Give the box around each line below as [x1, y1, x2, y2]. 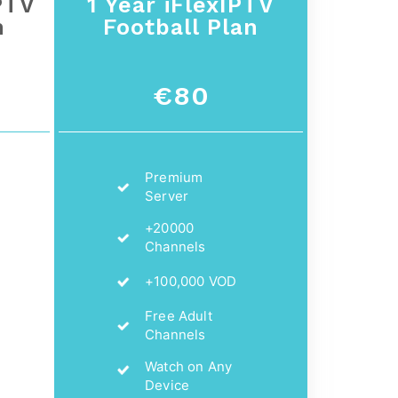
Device [145, 376, 190, 394]
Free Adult [145, 306, 212, 324]
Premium [145, 168, 203, 186]
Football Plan [103, 13, 259, 40]
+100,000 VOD [145, 272, 237, 290]
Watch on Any [145, 357, 233, 375]
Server [145, 187, 189, 204]
